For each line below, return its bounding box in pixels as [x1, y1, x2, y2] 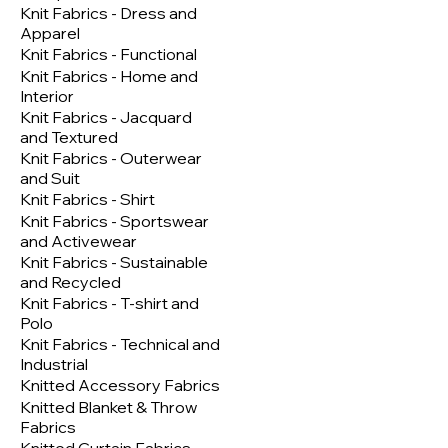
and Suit [20, 168, 80, 189]
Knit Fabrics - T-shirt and [20, 293, 199, 314]
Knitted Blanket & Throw [20, 397, 197, 418]
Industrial [20, 354, 88, 375]
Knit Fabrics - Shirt [20, 189, 155, 210]
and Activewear [20, 231, 137, 252]
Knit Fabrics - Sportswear [20, 211, 209, 232]
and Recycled [20, 272, 121, 293]
